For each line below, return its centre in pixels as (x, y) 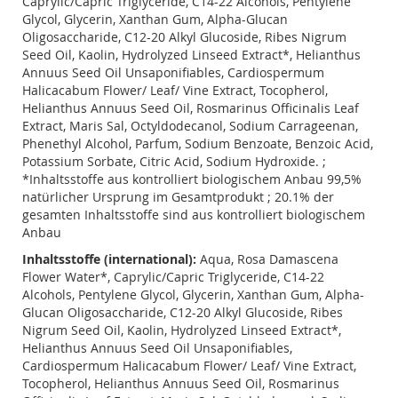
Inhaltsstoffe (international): (109, 259)
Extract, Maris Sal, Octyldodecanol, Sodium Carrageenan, (190, 125)
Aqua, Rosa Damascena (269, 259)
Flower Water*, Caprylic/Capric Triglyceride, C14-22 (173, 276)
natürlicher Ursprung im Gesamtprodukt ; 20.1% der (178, 196)
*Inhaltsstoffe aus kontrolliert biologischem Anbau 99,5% (192, 179)
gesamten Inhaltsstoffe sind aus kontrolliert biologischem (194, 214)
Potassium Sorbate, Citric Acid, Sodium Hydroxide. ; (174, 161)
